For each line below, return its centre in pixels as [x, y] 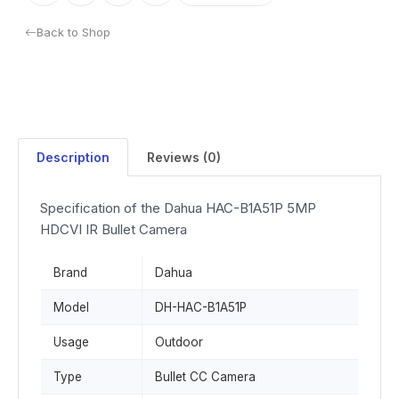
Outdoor [179, 342]
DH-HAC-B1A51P [201, 307]
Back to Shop [73, 32]
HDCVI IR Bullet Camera [114, 229]
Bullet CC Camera [205, 377]
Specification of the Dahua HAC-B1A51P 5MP [178, 208]
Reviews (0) [184, 157]
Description [73, 157]
